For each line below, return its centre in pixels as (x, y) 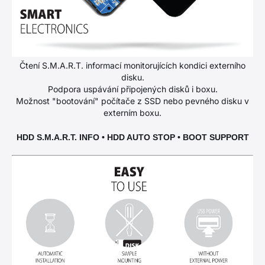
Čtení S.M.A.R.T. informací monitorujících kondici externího (132, 66)
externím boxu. (132, 113)
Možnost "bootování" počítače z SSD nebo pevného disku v (132, 101)
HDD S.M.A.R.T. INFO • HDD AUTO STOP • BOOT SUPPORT (132, 138)
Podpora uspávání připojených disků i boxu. (132, 89)
